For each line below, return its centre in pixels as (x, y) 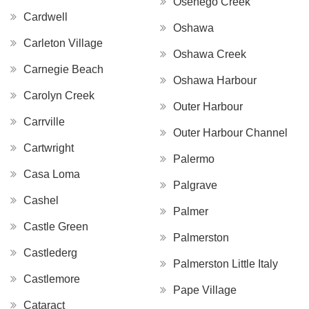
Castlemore (52, 279)
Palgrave (195, 185)
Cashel (41, 200)
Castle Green (56, 226)
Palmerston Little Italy (255, 263)
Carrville (44, 121)
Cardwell (46, 17)
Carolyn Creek (59, 95)
